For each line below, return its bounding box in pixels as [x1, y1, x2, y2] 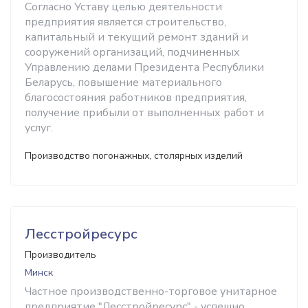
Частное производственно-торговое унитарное [25, 284, 277, 299]
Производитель [25, 248, 96, 261]
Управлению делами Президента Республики [25, 60, 264, 75]
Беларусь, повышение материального [25, 75, 222, 90]
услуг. [25, 120, 53, 135]
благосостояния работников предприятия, [25, 90, 247, 105]
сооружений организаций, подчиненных [25, 45, 240, 60]
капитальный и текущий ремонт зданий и [25, 30, 248, 45]
